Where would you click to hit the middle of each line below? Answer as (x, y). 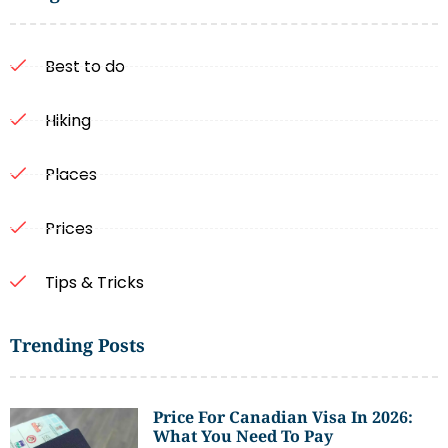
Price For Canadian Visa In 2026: (283, 416)
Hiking (68, 120)
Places (71, 174)
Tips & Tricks (94, 282)
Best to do (85, 66)
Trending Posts (77, 344)
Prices (69, 228)
